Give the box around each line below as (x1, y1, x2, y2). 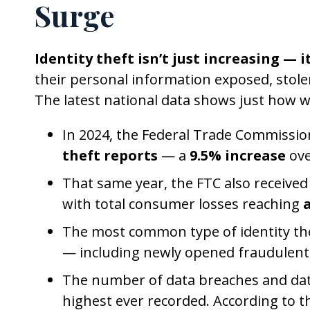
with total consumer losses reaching (62, 194, 303, 213)
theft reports (62, 146, 158, 165)
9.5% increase (190, 146, 286, 165)
